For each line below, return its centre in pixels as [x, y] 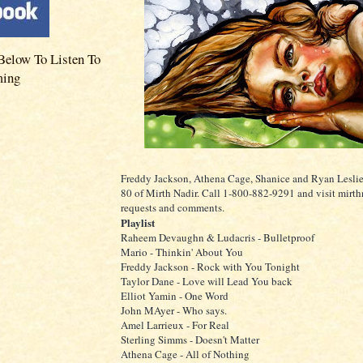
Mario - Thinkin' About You [182, 252]
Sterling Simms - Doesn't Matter [190, 340]
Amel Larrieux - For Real [175, 325]
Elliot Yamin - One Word [175, 296]
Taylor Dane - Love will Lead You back [207, 281]
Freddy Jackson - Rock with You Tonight [210, 267]
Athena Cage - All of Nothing [185, 354]
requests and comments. [173, 207]
